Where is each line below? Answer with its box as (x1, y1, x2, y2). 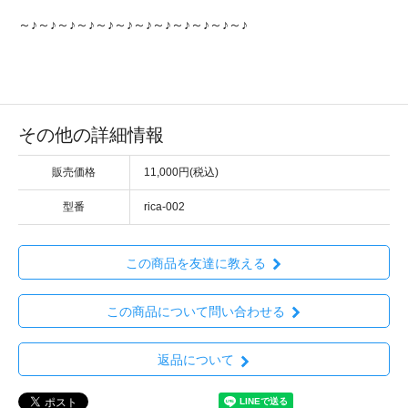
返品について (157, 352, 234, 368)
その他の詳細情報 (18, 125, 164, 146)
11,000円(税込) (144, 166, 219, 179)
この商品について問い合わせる (106, 304, 285, 320)
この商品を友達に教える (125, 255, 266, 270)
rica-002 (144, 200, 185, 214)
